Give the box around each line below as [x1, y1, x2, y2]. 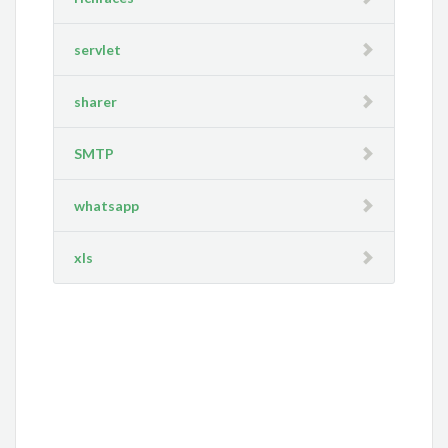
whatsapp [74, 197, 140, 214]
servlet [74, 41, 122, 58]
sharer [74, 93, 118, 110]
